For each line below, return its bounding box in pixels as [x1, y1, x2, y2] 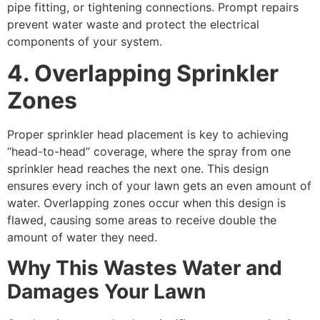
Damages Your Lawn [7, 279, 206, 304]
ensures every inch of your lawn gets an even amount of [7, 179, 311, 194]
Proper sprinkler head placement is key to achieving [7, 127, 289, 142]
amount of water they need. [7, 230, 157, 245]
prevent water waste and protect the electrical [7, 16, 259, 31]
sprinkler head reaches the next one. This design [7, 161, 269, 176]
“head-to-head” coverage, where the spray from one [7, 144, 291, 159]
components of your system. [7, 34, 162, 49]
